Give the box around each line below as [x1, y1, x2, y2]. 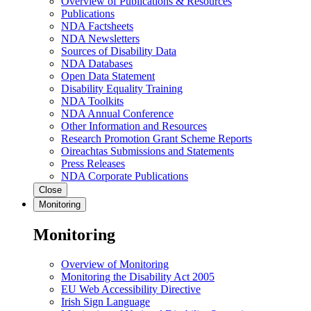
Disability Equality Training [61, 83, 183, 95]
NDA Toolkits [61, 95, 124, 108]
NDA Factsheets [61, 20, 133, 33]
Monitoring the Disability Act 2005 [61, 271, 215, 283]
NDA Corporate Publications [61, 170, 188, 183]
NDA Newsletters [61, 33, 140, 45]
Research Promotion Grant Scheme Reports [61, 133, 252, 145]
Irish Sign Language [61, 296, 150, 308]
